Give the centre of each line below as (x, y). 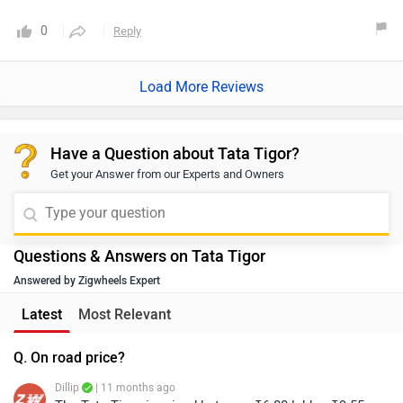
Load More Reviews (201, 86)
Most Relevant (125, 314)
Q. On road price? (69, 357)
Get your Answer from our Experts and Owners (167, 174)
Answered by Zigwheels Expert (87, 280)
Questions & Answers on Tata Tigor (139, 256)
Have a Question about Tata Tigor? (175, 153)
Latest (42, 314)
